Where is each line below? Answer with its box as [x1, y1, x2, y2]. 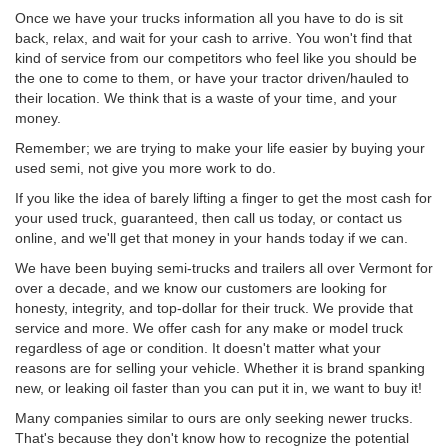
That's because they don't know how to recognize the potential [15, 429, 409, 446]
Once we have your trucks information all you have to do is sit [15, 9, 403, 26]
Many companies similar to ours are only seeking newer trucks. [15, 409, 413, 426]
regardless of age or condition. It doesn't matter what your [15, 339, 381, 356]
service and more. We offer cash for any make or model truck [15, 319, 403, 336]
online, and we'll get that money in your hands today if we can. [15, 229, 408, 246]
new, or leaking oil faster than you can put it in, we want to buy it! [15, 379, 422, 396]
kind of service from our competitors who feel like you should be [15, 49, 417, 66]
